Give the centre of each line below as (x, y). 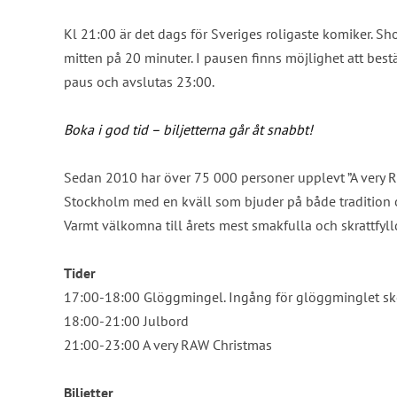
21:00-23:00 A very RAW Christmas (168, 344)
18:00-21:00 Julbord (126, 320)
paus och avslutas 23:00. (139, 81)
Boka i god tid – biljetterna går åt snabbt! (188, 129)
